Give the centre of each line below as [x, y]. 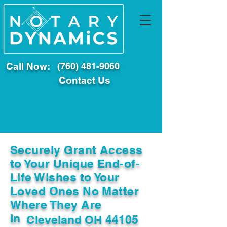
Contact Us [85, 80]
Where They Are [56, 204]
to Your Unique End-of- [75, 163]
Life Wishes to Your [65, 177]
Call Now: [28, 66]
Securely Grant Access [77, 150]
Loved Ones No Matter [75, 191]
